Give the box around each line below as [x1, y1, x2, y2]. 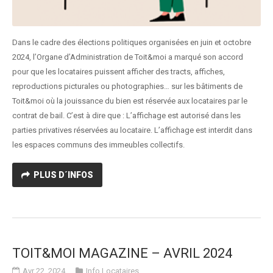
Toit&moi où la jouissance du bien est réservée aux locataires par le [12, 96, 247, 106]
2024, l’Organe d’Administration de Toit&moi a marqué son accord [12, 52, 243, 62]
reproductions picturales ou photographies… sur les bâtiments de [12, 82, 243, 91]
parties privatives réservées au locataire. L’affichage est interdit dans [12, 126, 252, 135]
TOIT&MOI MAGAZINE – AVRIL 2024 [12, 246, 232, 261]
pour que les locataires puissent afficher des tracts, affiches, [12, 67, 225, 77]
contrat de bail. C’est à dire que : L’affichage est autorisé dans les [12, 111, 241, 121]
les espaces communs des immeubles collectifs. [12, 140, 185, 150]
